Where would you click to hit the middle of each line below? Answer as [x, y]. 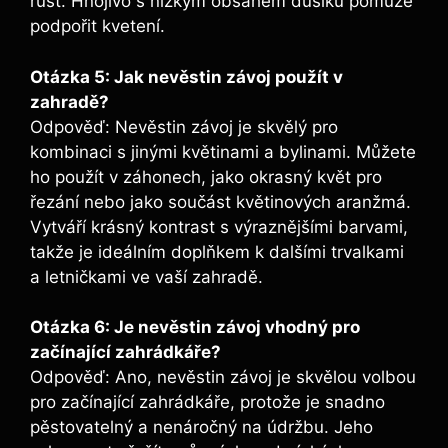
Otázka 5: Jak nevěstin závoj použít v [186, 76]
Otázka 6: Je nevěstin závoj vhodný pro [195, 327]
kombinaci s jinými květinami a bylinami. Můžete [223, 151]
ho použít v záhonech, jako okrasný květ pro [206, 176]
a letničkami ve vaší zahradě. [146, 276]
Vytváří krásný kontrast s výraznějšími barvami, [219, 226]
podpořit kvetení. [97, 26]
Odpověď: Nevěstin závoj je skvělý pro [184, 126]
